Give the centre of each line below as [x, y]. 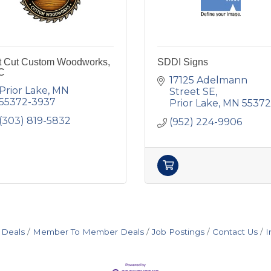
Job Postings [178, 232]
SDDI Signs [183, 62]
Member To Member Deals [88, 232]
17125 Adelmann [208, 80]
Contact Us [235, 232]
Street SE [192, 92]
